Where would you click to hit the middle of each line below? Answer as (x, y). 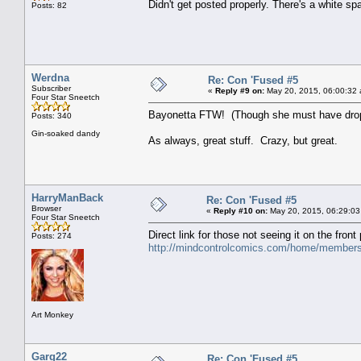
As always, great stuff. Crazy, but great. (245, 140)
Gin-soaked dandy (66, 133)
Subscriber (51, 88)
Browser (46, 208)
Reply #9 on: (240, 90)
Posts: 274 (52, 235)
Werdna (50, 77)
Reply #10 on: (241, 210)
